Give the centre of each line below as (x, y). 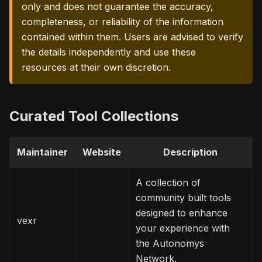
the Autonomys (170, 244)
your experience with (183, 228)
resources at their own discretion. (96, 68)
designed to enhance (182, 213)
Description (190, 152)
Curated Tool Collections (94, 116)
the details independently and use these (109, 52)
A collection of (168, 183)
